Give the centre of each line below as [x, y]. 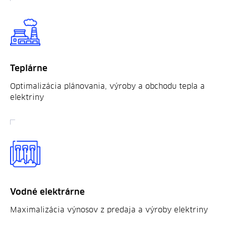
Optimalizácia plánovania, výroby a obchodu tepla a [107, 86]
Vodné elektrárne [47, 192]
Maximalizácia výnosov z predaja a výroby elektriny [109, 210]
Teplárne [29, 69]
